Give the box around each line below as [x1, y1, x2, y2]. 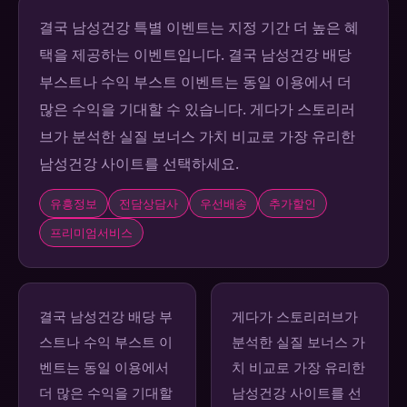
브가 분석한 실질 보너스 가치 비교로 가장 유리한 [39, 126, 355, 147]
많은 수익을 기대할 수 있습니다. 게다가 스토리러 [39, 99, 355, 120]
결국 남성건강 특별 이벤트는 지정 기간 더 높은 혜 [39, 17, 359, 38]
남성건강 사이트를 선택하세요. [39, 154, 239, 174]
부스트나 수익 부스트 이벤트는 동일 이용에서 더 [39, 72, 352, 93]
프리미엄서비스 [50, 224, 133, 242]
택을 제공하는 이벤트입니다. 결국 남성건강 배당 [39, 45, 352, 65]
